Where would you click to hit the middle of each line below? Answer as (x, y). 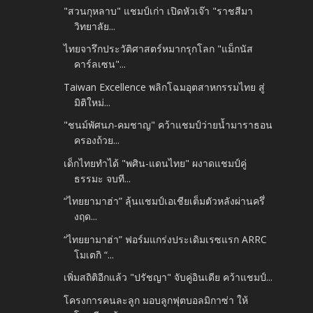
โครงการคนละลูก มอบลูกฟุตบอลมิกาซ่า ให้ (156, 300)
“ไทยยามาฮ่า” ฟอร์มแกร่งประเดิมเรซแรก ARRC (166, 239)
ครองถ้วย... (97, 140)
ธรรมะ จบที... (103, 178)
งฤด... (86, 217)
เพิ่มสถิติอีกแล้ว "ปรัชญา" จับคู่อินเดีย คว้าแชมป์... (168, 277)
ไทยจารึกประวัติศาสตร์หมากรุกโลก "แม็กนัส (159, 49)
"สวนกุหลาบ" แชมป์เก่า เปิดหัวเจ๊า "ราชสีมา (159, 10)
